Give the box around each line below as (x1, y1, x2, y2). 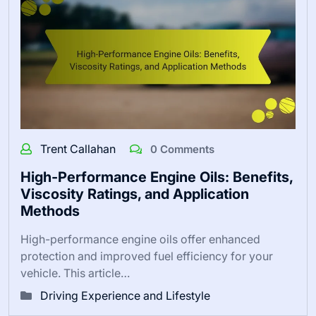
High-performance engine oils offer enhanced (20, 231, 260, 246)
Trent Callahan (40, 141, 119, 156)
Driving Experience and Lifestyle (40, 288, 210, 303)
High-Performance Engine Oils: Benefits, (20, 168, 293, 186)
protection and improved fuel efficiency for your (20, 248, 273, 263)
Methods (20, 202, 80, 219)
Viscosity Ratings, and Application (20, 185, 249, 202)
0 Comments (147, 142, 214, 156)
